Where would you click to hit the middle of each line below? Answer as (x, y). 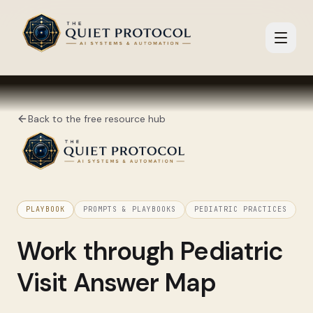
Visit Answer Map (116, 283)
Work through (99, 251)
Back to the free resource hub (97, 119)
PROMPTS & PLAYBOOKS (130, 209)
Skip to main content (85, 29)
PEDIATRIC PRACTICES (241, 209)
